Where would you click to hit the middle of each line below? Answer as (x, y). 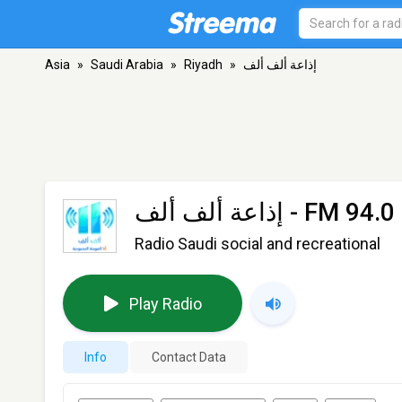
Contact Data (189, 357)
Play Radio (165, 303)
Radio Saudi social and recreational (258, 244)
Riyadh (203, 65)
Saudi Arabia (127, 65)
